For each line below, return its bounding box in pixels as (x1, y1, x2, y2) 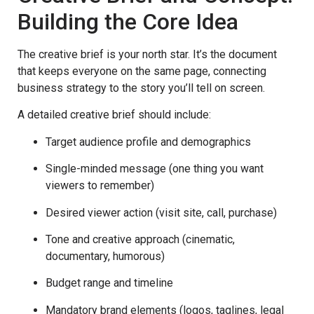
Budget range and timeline (46, 276, 173, 290)
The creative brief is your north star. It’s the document (18, 47, 277, 61)
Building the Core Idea (18, 8, 238, 35)
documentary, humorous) (46, 249, 165, 263)
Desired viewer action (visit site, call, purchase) (46, 205, 277, 219)
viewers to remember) (46, 179, 154, 193)
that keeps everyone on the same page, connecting (18, 64, 266, 78)
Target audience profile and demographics (46, 135, 251, 149)
